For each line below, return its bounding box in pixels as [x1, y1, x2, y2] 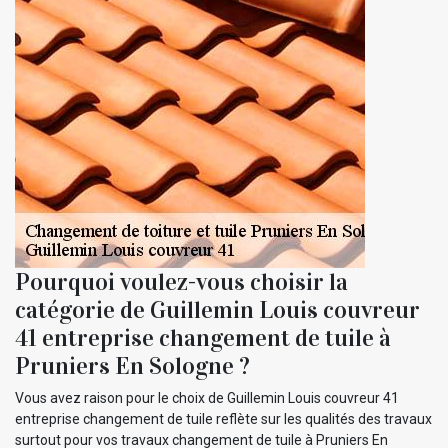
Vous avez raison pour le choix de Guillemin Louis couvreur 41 [15, 389, 399, 406]
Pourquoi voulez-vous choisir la [15, 266, 348, 297]
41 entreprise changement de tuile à [15, 322, 391, 353]
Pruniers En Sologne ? [15, 350, 250, 381]
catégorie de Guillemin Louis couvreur [15, 294, 420, 325]
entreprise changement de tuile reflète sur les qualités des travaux [15, 410, 432, 427]
